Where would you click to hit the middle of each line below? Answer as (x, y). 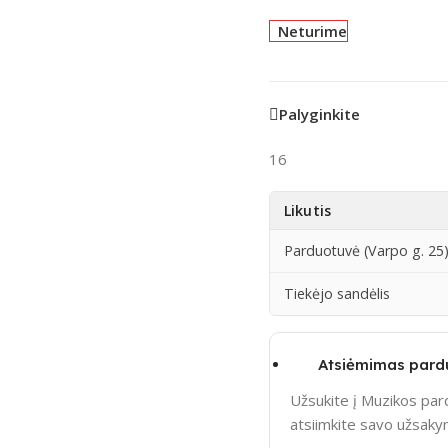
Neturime (313, 31)
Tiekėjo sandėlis (336, 293)
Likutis (307, 210)
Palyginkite (319, 114)
